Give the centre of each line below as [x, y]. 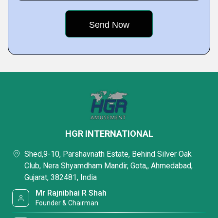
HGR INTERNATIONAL [109, 134]
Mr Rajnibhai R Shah [71, 193]
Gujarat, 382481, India [61, 177]
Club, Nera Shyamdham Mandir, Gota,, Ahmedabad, [109, 166]
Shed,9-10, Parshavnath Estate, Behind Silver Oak [108, 154]
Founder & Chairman [67, 203]
